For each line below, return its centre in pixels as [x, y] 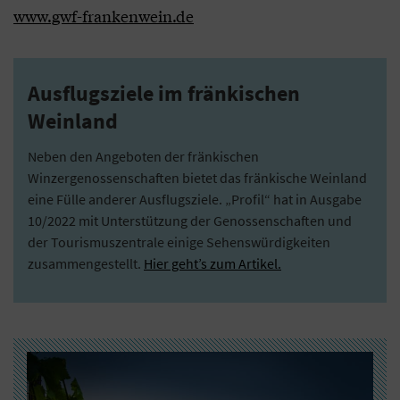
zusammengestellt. [86, 263]
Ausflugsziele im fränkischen [164, 93]
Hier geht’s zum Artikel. [212, 263]
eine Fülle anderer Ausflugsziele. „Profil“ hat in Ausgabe [195, 199]
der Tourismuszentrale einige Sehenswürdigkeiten [179, 242]
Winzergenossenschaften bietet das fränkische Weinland [197, 178]
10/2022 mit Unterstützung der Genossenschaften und [190, 221]
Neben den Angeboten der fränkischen [143, 156]
